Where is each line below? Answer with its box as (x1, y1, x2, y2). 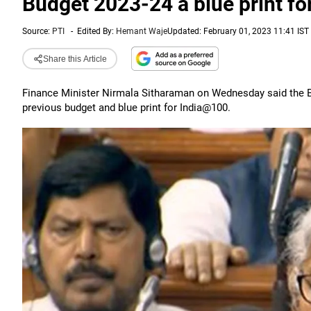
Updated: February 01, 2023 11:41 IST (167, 26, 309, 36)
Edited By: (77, 26, 116, 36)
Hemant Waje (116, 26, 167, 36)
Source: (22, 26, 52, 36)
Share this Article (42, 53, 107, 64)
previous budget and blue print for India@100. (22, 101, 230, 114)
